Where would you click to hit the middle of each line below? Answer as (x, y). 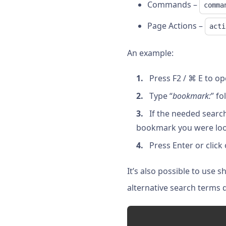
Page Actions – (176, 25)
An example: (150, 53)
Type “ (161, 96)
